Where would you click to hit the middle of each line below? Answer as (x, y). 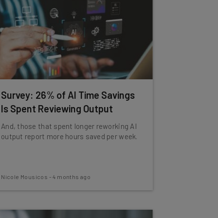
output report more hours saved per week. (69, 136)
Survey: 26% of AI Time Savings (68, 95)
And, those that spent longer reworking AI (69, 126)
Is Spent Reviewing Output (57, 109)
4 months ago (72, 177)
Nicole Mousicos (25, 177)
